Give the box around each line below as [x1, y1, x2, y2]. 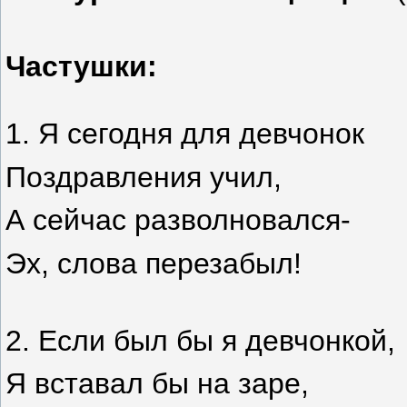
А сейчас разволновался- [5, 203, 351, 237]
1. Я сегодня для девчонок [5, 117, 364, 151]
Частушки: [5, 50, 157, 84]
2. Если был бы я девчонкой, [5, 323, 395, 357]
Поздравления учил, [5, 160, 282, 194]
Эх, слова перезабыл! [5, 247, 302, 281]
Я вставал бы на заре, [5, 367, 309, 401]
